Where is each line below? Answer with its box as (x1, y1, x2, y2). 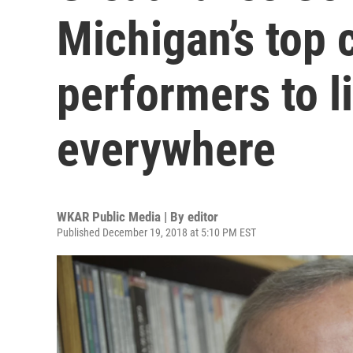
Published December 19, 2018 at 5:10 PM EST (57, 226, 256, 239)
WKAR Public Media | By (57, 209, 188, 225)
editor (188, 209, 218, 225)
